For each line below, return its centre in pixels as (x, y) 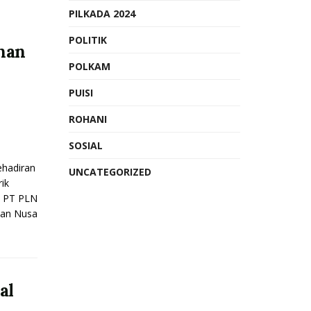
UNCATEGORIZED (110, 172)
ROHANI (87, 119)
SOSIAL (85, 145)
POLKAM (89, 66)
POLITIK (87, 40)
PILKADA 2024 (102, 14)
